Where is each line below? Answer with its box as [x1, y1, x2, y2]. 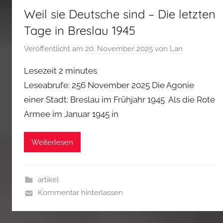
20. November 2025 [85, 44, 153, 54]
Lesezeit [24, 66, 57, 76]
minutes [65, 66, 97, 76]
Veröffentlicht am [24, 44, 85, 54]
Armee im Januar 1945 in [24, 109, 118, 119]
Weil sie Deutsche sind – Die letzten [24, 6, 216, 21]
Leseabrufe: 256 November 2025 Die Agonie [24, 80, 194, 91]
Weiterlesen [31, 137, 73, 147]
